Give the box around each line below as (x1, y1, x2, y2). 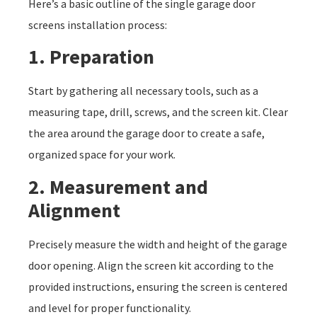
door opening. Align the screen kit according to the (28, 258, 274, 272)
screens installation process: (28, 17, 167, 32)
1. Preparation (28, 44, 154, 70)
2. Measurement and (28, 173, 208, 200)
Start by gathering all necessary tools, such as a (28, 83, 258, 98)
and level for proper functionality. (28, 300, 191, 315)
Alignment (28, 197, 120, 223)
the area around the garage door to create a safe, (28, 126, 265, 141)
